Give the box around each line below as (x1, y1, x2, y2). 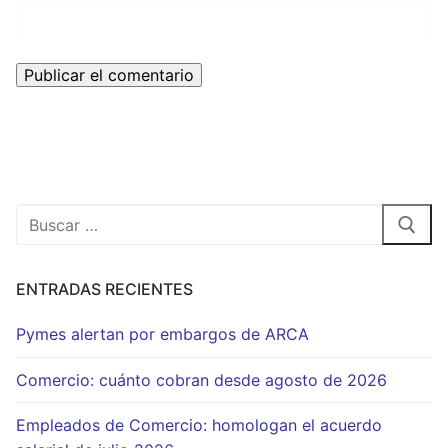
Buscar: (15, 204, 70, 225)
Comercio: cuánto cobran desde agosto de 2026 (16, 369, 387, 390)
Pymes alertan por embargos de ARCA (16, 324, 309, 345)
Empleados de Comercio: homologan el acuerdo (16, 414, 382, 435)
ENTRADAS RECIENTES (16, 279, 193, 300)
